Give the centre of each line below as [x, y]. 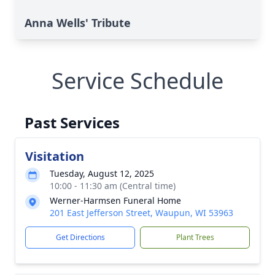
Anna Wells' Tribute [78, 23]
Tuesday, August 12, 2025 [102, 173]
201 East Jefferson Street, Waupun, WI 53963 [141, 213]
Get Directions [80, 237]
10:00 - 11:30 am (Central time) [113, 186]
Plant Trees [195, 237]
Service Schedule [137, 81]
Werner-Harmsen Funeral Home [115, 200]
